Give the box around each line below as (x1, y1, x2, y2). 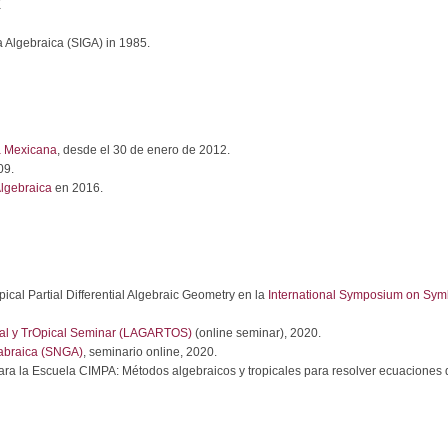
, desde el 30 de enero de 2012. (57, 143, 230, 157)
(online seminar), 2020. (192, 326, 321, 340)
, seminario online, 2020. (83, 345, 217, 359)
